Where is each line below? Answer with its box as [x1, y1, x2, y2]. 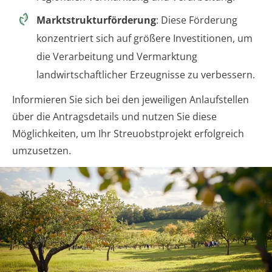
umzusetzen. [12, 143, 71, 157]
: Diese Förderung [156, 13, 237, 27]
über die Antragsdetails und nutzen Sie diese [12, 109, 217, 123]
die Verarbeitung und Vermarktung [36, 49, 197, 63]
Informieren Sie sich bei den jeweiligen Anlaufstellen [12, 92, 249, 106]
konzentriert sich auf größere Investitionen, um [36, 31, 253, 45]
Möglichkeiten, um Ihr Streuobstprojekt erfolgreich [12, 126, 244, 140]
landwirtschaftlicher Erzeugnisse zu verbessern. [36, 67, 255, 81]
